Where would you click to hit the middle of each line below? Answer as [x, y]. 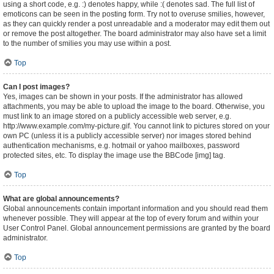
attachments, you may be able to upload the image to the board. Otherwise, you [134, 106]
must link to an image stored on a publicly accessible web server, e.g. [117, 116]
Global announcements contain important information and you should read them [135, 209]
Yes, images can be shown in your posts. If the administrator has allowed [123, 97]
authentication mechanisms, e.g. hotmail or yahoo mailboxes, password [121, 146]
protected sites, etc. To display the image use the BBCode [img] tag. [114, 155]
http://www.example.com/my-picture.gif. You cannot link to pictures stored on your [136, 126]
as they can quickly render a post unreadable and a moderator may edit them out [136, 24]
